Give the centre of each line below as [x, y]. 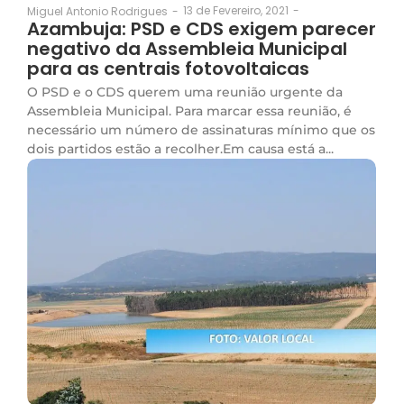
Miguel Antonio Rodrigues [97, 11]
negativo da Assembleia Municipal [187, 49]
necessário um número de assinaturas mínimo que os [201, 130]
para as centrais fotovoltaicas [168, 69]
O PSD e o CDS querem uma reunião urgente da [185, 92]
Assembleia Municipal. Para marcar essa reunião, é [189, 111]
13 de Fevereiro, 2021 [236, 11]
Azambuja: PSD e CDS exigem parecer [202, 29]
